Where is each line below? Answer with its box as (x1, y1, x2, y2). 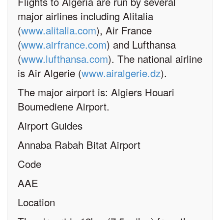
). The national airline (108, 51, 202, 66)
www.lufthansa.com (21, 51, 108, 66)
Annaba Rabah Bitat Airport (18, 137, 140, 152)
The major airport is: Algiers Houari (18, 84, 174, 99)
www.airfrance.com (21, 36, 107, 52)
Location (18, 194, 55, 209)
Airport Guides (18, 117, 82, 133)
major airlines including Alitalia (18, 8, 153, 23)
